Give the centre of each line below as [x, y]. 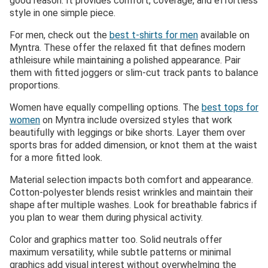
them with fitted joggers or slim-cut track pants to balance [134, 72]
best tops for [230, 107]
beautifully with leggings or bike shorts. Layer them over [127, 132]
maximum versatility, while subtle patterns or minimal [120, 252]
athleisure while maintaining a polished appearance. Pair [125, 60]
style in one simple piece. [63, 13]
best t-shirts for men [154, 35]
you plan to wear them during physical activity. [106, 217]
